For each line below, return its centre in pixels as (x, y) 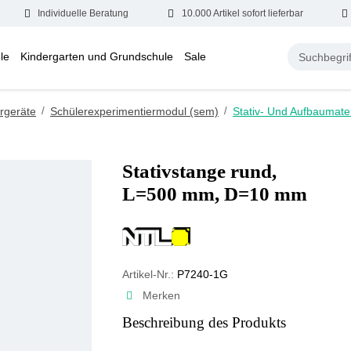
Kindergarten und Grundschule (96, 57)
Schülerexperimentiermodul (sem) (134, 111)
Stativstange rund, (199, 171)
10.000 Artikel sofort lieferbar (242, 13)
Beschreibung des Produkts (204, 323)
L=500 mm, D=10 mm (214, 194)
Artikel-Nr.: (149, 275)
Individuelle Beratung (83, 13)
